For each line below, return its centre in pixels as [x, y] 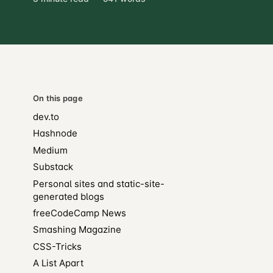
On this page [58, 98]
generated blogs [68, 196]
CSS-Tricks [57, 246]
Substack [53, 167]
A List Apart [58, 263]
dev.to [46, 117]
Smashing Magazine [77, 230]
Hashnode [55, 133]
